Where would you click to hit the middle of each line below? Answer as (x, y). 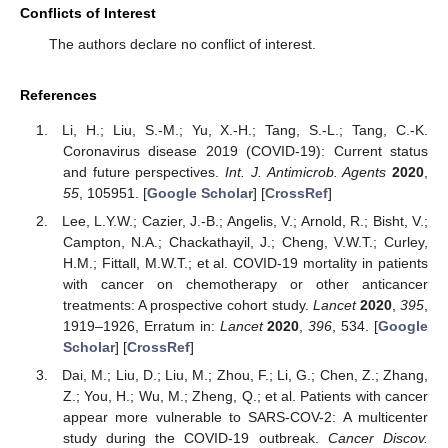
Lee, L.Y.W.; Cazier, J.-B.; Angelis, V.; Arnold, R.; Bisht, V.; (245, 221)
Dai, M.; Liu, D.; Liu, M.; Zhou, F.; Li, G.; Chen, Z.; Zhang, (245, 375)
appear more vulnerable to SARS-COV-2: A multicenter (245, 417)
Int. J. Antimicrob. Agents (306, 171)
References (58, 95)
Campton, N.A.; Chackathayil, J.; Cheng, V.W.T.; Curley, (245, 242)
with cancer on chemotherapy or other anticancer (245, 284)
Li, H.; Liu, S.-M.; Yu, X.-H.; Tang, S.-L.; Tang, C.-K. (245, 129)
